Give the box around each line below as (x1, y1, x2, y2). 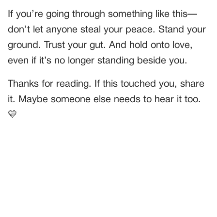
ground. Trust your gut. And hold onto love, (8, 41, 193, 50)
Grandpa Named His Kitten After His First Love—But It (15, 207, 191, 214)
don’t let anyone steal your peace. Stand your (8, 25, 206, 34)
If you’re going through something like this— (8, 10, 197, 19)
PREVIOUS (22, 192, 53, 198)
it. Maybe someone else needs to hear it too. (8, 95, 201, 104)
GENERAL (15, 200, 41, 205)
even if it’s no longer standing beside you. (8, 56, 187, 65)
